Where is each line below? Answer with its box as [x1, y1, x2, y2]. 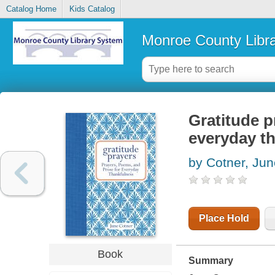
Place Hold [198, 213, 249, 224]
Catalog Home [6, 4, 56, 14]
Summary [188, 255, 233, 266]
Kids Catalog [69, 4, 115, 14]
